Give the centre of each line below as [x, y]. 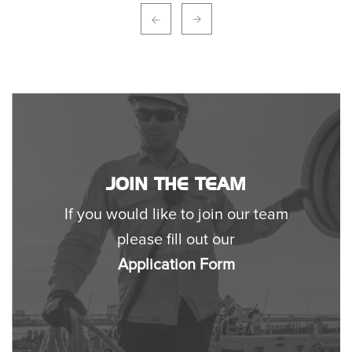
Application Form [176, 264]
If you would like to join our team [176, 214]
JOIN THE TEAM [176, 184]
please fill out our [176, 239]
